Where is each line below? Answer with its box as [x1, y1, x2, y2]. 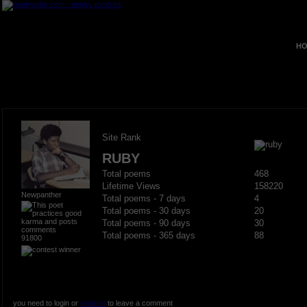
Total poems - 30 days [101, 206, 191, 216]
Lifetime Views [101, 182, 160, 191]
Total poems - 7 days [101, 194, 186, 204]
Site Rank [101, 132, 141, 143]
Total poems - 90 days [101, 219, 191, 228]
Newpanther [21, 191, 62, 199]
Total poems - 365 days [101, 231, 195, 241]
